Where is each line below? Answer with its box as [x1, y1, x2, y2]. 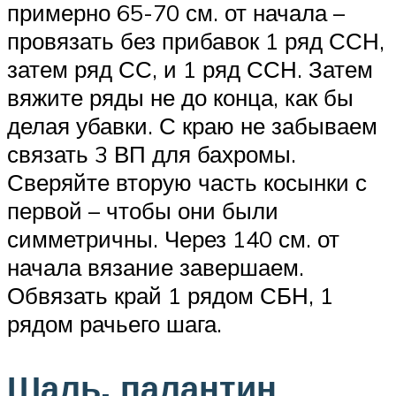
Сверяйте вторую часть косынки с [7, 167, 367, 196]
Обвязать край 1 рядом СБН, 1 [7, 280, 333, 309]
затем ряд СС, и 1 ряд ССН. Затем [7, 54, 373, 83]
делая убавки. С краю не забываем [7, 110, 377, 140]
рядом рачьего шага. [7, 308, 222, 338]
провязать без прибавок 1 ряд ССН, [7, 26, 385, 55]
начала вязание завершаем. [7, 252, 304, 281]
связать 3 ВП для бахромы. [7, 139, 296, 168]
